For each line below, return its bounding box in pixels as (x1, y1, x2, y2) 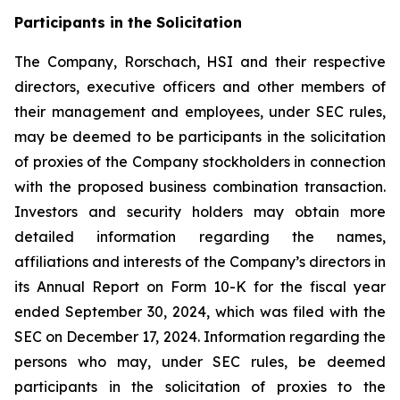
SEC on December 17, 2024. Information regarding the (14, 328, 386, 346)
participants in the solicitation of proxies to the (14, 378, 386, 396)
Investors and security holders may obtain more (14, 203, 386, 221)
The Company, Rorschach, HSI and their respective (14, 53, 386, 71)
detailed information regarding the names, (14, 228, 386, 246)
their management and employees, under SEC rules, (14, 103, 386, 121)
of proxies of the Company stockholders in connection (14, 153, 386, 171)
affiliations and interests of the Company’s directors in (14, 253, 386, 271)
